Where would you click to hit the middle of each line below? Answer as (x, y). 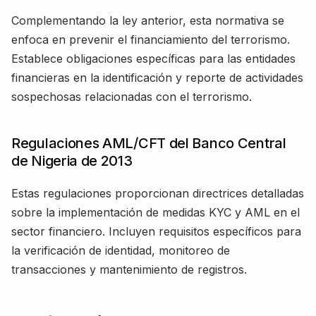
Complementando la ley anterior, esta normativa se (148, 20)
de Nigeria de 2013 (72, 160)
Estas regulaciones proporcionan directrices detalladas (158, 193)
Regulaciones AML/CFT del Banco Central (149, 143)
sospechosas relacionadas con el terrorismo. (132, 96)
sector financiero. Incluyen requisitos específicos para (156, 231)
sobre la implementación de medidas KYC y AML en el (156, 212)
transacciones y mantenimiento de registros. (129, 269)
